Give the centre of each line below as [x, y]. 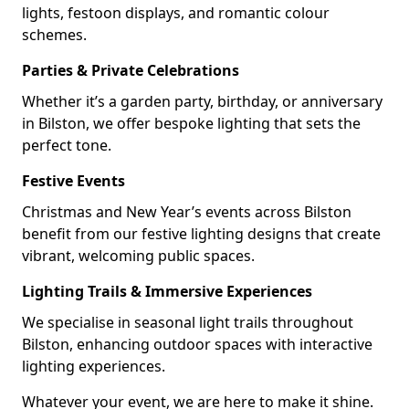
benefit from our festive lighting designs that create [201, 234]
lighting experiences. [94, 366]
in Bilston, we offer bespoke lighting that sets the [191, 123]
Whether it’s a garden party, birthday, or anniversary [202, 101]
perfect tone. [67, 145]
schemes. [54, 35]
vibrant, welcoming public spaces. [138, 256]
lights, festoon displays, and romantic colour [176, 13]
